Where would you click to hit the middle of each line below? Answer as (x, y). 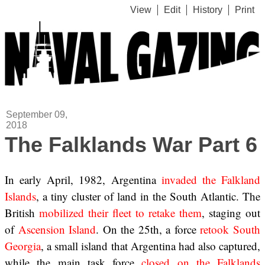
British (22, 213)
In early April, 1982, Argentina (83, 180)
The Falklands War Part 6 (131, 145)
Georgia (23, 246)
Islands (20, 196)
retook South (230, 230)
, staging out (231, 213)
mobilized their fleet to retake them (120, 213)
